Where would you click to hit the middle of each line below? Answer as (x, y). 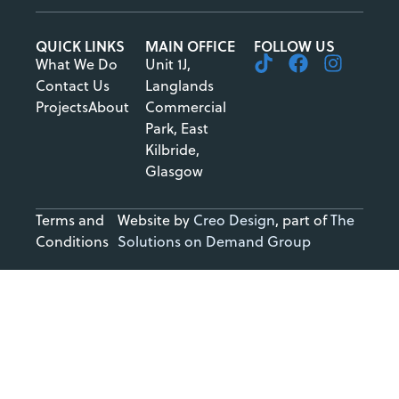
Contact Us (73, 85)
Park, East (176, 128)
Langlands (179, 85)
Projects (62, 106)
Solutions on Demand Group (215, 241)
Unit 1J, (167, 64)
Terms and (70, 220)
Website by (156, 220)
